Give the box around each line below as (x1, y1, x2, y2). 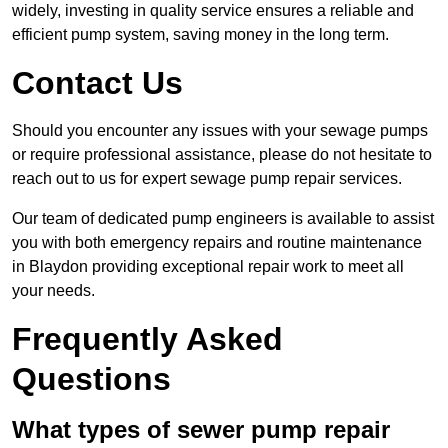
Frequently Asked (12, 321, 283, 358)
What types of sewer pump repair (12, 416, 390, 444)
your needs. (12, 282, 95, 300)
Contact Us (12, 65, 183, 102)
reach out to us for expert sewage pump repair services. (12, 170, 402, 188)
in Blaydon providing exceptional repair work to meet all (12, 258, 404, 276)
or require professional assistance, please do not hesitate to (12, 146, 432, 164)
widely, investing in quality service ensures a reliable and (12, 2, 414, 20)
